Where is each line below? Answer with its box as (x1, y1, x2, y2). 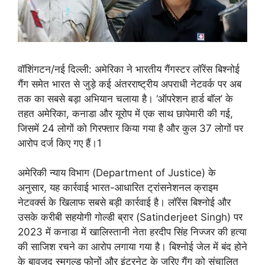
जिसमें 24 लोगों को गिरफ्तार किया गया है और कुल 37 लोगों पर (18, 122, 243, 134)
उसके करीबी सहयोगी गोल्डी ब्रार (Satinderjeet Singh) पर (18, 211, 243, 224)
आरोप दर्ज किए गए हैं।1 (18, 137, 102, 149)
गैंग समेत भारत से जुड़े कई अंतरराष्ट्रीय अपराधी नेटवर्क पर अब (18, 77, 241, 90)
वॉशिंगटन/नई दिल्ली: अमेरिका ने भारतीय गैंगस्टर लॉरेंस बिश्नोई (18, 63, 240, 75)
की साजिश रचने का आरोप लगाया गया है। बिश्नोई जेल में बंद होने (18, 241, 247, 253)
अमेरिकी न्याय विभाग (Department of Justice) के (18, 167, 216, 179)
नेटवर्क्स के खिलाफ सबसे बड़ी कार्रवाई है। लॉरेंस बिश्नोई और (18, 196, 231, 209)
